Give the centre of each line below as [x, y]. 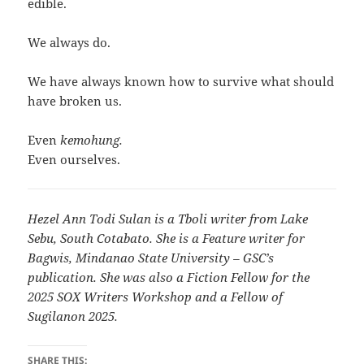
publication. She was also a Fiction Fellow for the [169, 277]
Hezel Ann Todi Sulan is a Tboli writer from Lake [168, 219]
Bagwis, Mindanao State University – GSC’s [151, 258]
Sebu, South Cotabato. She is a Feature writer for [167, 238]
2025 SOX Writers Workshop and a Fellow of [156, 297]
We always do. [69, 43]
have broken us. [75, 101]
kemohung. [92, 140]
